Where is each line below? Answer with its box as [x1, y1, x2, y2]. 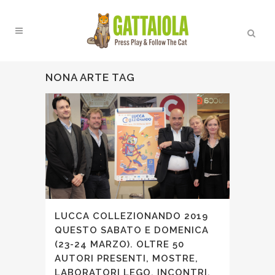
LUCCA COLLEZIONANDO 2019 [55, 210, 208, 222]
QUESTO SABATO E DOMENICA [55, 224, 209, 236]
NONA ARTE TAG [45, 71, 135, 83]
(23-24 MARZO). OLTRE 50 [55, 238, 184, 250]
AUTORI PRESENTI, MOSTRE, [55, 252, 198, 264]
